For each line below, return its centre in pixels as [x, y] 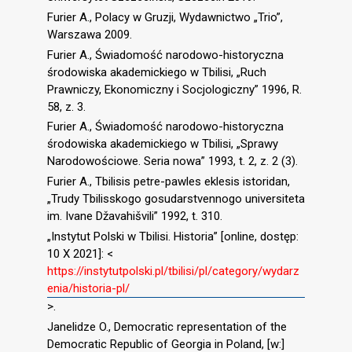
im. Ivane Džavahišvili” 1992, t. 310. [135, 216]
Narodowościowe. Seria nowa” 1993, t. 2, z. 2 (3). [172, 161]
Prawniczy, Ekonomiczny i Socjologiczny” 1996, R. [174, 89]
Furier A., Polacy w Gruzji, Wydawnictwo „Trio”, [165, 17]
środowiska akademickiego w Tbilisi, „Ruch [157, 72]
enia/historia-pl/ [88, 288]
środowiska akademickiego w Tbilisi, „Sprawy [163, 144]
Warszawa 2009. [90, 34]
